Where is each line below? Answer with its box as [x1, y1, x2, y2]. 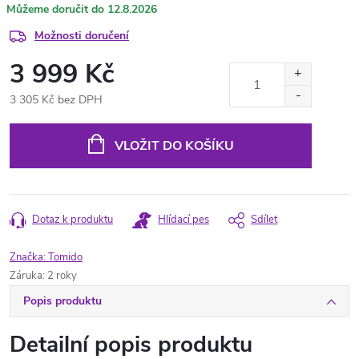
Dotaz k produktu [32, 212, 113, 227]
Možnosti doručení [34, 28, 129, 43]
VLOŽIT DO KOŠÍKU [114, 137, 234, 155]
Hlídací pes [158, 212, 209, 227]
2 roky [47, 268, 77, 283]
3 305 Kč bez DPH [10, 92, 103, 107]
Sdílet [251, 212, 277, 227]
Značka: [10, 250, 48, 264]
